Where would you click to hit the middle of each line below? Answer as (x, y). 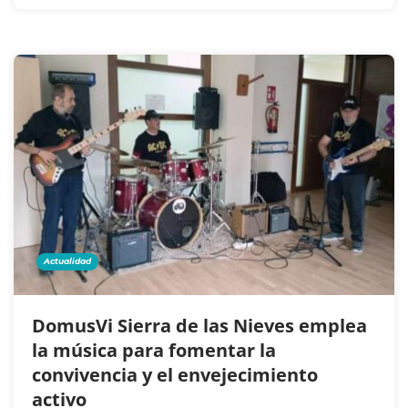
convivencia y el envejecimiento (175, 374)
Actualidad (67, 260)
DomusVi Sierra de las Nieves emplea (199, 325)
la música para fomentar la (154, 350)
